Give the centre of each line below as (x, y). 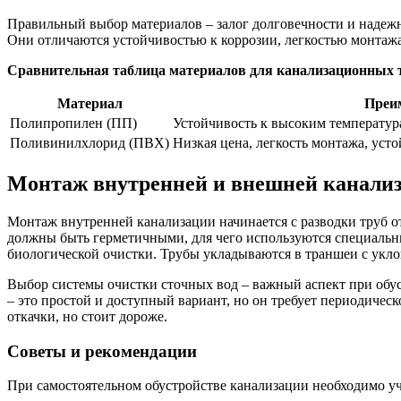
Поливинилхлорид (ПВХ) (90, 143)
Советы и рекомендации (102, 351)
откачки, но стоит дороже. (87, 316)
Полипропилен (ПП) (73, 124)
